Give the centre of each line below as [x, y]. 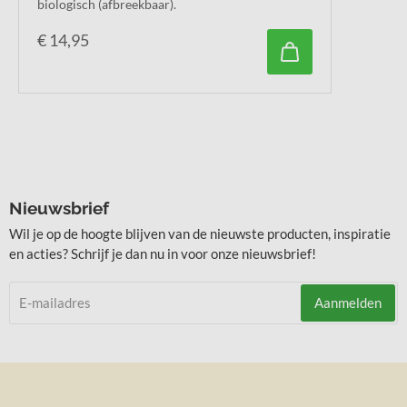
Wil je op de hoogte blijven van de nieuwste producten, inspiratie [200, 234]
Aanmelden [348, 303]
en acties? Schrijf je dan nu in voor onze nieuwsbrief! [163, 254]
